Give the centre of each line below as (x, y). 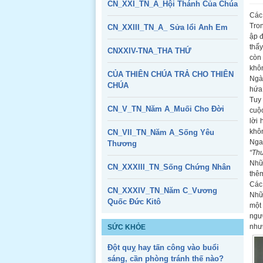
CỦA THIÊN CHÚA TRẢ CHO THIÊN (171, 74)
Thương (122, 144)
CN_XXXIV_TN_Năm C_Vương (162, 190)
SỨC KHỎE (127, 227)
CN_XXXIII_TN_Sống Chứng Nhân (169, 167)
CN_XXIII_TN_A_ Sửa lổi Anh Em (168, 27)
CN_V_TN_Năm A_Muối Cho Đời (166, 109)
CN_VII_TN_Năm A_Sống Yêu (161, 132)
